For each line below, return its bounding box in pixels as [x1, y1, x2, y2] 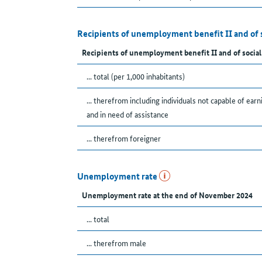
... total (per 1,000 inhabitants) [87, 70, 185, 82]
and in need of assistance [87, 108, 168, 120]
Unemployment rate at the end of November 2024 [82, 189, 253, 201]
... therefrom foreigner [87, 132, 161, 144]
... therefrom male [87, 237, 146, 249]
